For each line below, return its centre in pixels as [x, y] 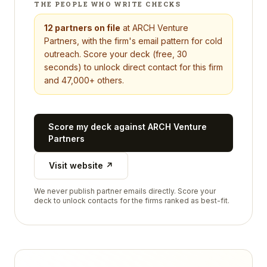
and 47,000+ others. [84, 80]
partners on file [88, 28]
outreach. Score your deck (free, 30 [116, 54]
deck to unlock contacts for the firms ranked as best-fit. [132, 201]
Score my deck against [98, 127]
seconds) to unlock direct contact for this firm [133, 67]
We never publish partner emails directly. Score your [125, 191]
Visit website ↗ [81, 165]
